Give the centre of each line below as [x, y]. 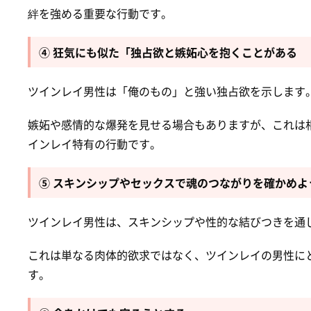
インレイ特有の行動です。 [94, 143]
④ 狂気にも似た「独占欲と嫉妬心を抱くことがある [168, 52]
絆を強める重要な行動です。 [100, 13]
